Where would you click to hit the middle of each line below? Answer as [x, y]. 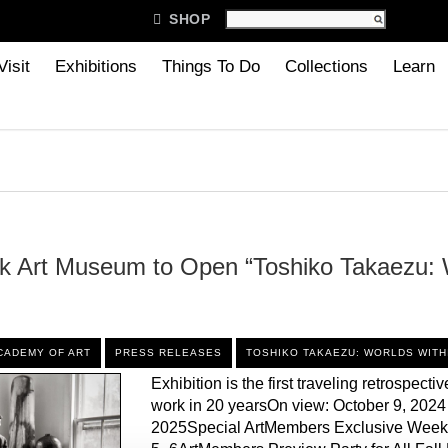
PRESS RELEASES [168, 352]
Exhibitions [96, 66]
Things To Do [211, 66]
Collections [326, 66]
